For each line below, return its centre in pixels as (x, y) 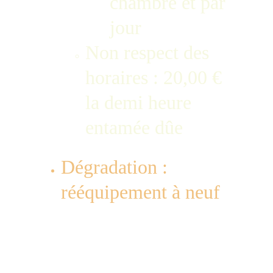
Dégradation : (114, 167)
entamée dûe (136, 127)
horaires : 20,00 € (156, 77)
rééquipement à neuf (140, 192)
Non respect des (150, 52)
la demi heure (141, 102)
